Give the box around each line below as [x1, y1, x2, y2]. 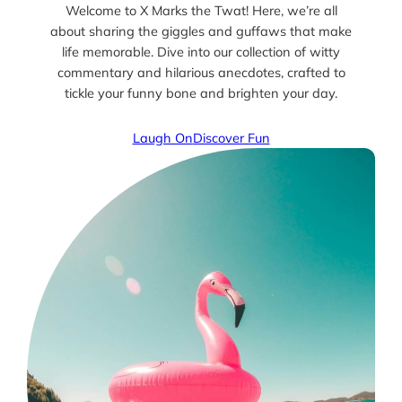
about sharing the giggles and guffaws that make [50, 22, 352, 39]
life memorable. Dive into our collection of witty [62, 42, 340, 60]
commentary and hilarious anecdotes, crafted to [57, 63, 345, 81]
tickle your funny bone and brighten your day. [65, 83, 337, 101]
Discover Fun [192, 128, 270, 146]
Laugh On [132, 128, 193, 146]
